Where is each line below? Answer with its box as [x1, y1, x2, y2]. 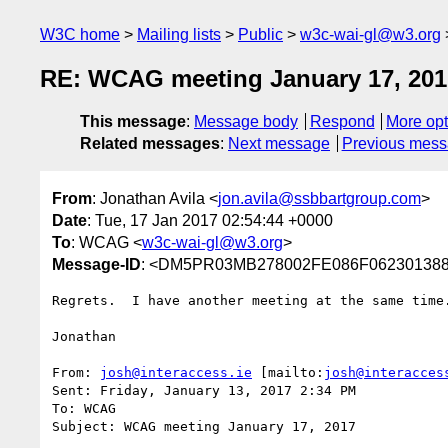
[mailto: [252, 364, 324, 380]
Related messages [80, 135, 220, 153]
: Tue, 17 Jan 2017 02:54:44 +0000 [87, 211, 333, 229]
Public [238, 26, 283, 43]
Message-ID [52, 255, 141, 273]
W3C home [40, 26, 120, 43]
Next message [228, 135, 330, 153]
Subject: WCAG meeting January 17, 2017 [52, 418, 356, 434]
